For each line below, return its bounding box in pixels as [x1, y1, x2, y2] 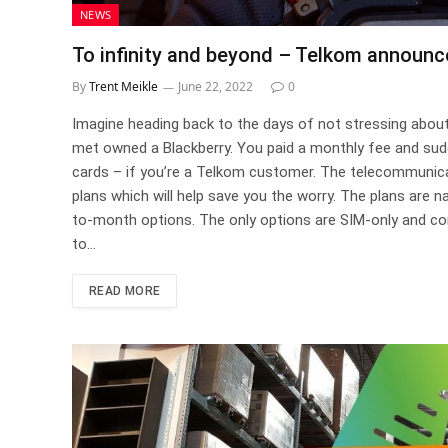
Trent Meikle [89, 77, 158, 95]
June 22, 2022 [178, 77, 253, 95]
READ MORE [89, 283, 161, 298]
